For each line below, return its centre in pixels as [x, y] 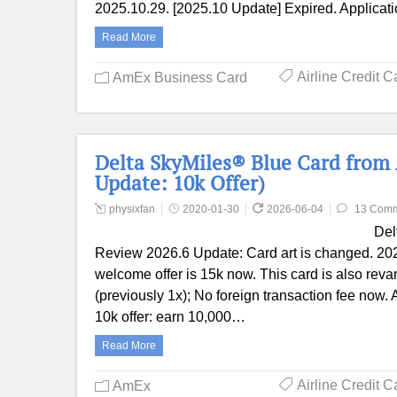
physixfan [132, 209]
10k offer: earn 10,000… [170, 317]
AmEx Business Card [180, 78]
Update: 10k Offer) [180, 183]
